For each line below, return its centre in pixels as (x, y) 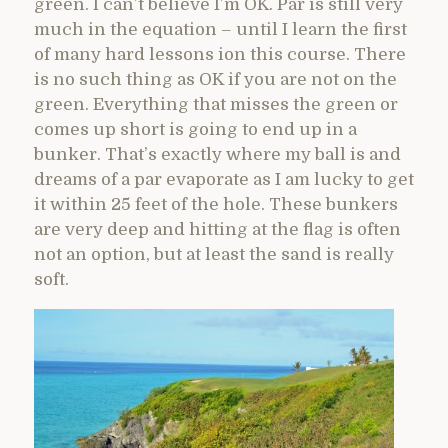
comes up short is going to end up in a (195, 129)
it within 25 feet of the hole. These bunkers (216, 204)
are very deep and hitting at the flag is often (217, 229)
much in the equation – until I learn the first (220, 29)
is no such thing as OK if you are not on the (215, 79)
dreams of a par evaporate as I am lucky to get (224, 179)
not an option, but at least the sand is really (214, 254)
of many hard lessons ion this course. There (220, 54)
